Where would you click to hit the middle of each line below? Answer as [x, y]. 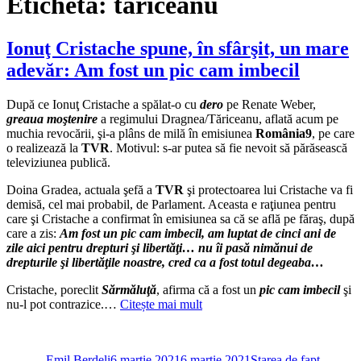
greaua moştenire [52, 118]
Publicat [130, 330]
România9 [284, 133]
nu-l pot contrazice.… [63, 304]
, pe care [333, 133]
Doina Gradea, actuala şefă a [81, 189]
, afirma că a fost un [208, 289]
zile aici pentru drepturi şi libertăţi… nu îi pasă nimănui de [160, 247]
